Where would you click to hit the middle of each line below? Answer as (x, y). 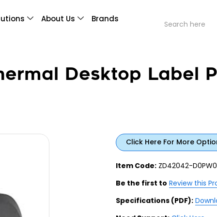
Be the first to (141, 183)
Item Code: (136, 165)
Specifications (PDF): (155, 200)
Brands (105, 19)
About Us (58, 19)
